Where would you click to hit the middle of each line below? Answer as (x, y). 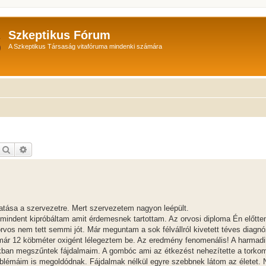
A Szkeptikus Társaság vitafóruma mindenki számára (85, 46)
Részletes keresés (59, 149)
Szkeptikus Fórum (59, 35)
